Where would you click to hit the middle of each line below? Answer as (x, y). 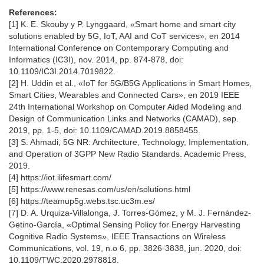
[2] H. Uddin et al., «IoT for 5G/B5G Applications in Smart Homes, (130, 83)
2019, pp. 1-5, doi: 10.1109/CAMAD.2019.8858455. (105, 131)
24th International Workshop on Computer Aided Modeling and (125, 107)
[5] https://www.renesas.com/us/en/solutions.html (100, 189)
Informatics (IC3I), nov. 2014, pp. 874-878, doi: (96, 60)
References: (33, 13)
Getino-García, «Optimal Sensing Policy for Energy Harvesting (125, 225)
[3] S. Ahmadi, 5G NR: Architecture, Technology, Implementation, (129, 142)
